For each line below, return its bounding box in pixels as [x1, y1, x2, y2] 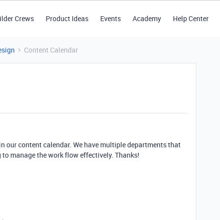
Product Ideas [45, 14, 88, 23]
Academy [132, 14, 161, 23]
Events [100, 14, 121, 23]
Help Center [172, 14, 209, 23]
